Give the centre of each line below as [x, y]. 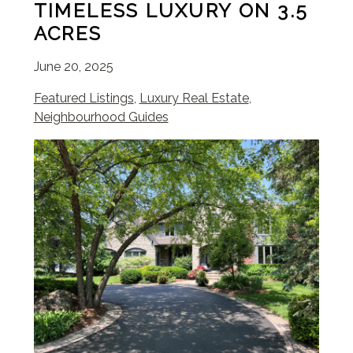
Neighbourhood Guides [101, 117]
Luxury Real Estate [194, 98]
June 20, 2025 [73, 67]
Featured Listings [84, 98]
